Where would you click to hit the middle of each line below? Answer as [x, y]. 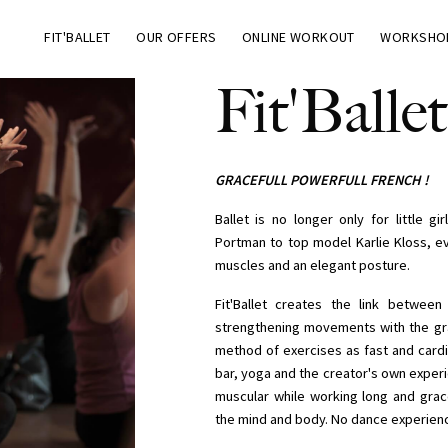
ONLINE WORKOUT [298, 36]
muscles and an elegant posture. [312, 265]
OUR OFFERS [176, 36]
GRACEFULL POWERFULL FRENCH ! [321, 180]
